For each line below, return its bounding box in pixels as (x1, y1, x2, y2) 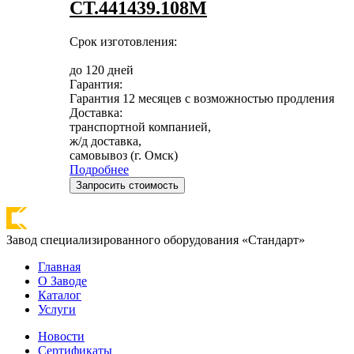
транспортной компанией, (70, 119, 211, 134)
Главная (38, 259, 81, 273)
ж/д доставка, (70, 134, 141, 148)
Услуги (38, 302, 76, 316)
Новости (38, 329, 85, 343)
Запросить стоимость (76, 179, 179, 191)
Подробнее (70, 162, 129, 176)
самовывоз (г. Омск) (70, 148, 178, 162)
